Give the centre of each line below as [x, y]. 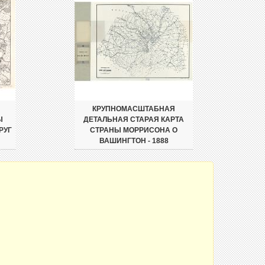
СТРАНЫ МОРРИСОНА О [134, 130]
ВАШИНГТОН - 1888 [134, 141]
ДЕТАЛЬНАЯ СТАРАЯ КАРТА [134, 119]
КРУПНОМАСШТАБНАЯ [134, 109]
